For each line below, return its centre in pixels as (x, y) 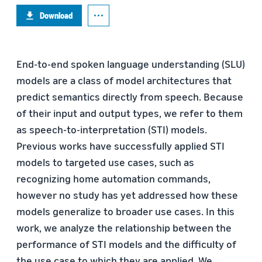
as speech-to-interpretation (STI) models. (112, 129)
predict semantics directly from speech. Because (130, 96)
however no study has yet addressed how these (127, 195)
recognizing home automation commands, (113, 178)
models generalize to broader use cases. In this (125, 211)
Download (56, 15)
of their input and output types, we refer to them (130, 113)
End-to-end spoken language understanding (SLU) (131, 64)
